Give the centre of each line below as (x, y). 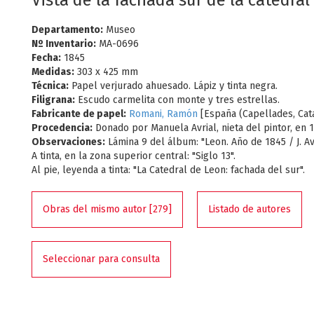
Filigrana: (53, 100)
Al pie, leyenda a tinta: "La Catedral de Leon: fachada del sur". (168, 170)
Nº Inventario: (64, 44)
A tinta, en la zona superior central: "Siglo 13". (134, 156)
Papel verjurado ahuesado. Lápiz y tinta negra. (173, 86)
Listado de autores (250, 209)
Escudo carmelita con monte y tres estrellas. (177, 100)
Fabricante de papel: (79, 114)
